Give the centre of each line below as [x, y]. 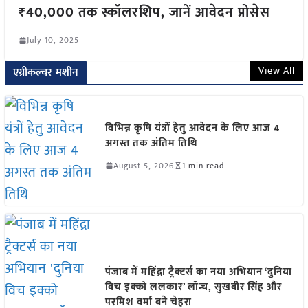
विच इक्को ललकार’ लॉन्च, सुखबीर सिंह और [193, 287]
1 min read [203, 165]
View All [277, 71]
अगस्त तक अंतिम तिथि [151, 143]
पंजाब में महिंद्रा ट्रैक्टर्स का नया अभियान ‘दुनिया [198, 272]
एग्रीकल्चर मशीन [46, 73]
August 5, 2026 [143, 165]
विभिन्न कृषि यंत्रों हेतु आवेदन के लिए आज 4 [192, 128]
